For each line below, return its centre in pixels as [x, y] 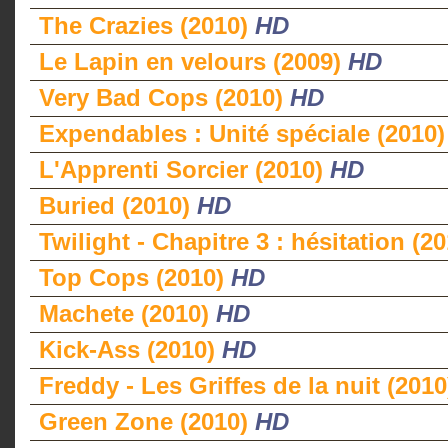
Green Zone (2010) [147, 421]
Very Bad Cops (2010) [164, 97]
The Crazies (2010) [147, 25]
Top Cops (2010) [135, 277]
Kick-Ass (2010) [130, 349]
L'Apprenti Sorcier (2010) [184, 169]
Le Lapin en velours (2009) [193, 61]
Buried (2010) [118, 205]
